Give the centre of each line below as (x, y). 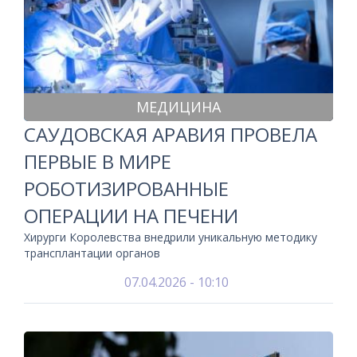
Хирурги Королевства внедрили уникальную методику (171, 237)
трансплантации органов (92, 253)
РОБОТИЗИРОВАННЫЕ (126, 188)
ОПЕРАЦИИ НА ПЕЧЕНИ (131, 216)
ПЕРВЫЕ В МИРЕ (98, 161)
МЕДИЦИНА (178, 107)
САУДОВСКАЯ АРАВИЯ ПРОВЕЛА (171, 134)
